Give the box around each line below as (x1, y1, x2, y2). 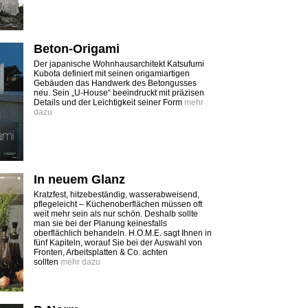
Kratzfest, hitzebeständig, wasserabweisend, (34, 190, 199, 199)
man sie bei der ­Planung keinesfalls (34, 219, 167, 228)
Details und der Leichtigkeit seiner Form (34, 98, 184, 107)
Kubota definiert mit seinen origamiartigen (34, 69, 190, 78)
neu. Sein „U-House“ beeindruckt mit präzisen (34, 88, 204, 98)
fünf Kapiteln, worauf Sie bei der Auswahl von (34, 238, 202, 247)
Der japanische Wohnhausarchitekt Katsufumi (34, 59, 204, 69)
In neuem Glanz (34, 173, 125, 186)
